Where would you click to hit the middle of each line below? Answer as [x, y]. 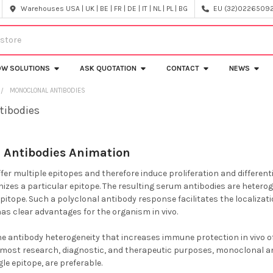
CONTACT [183, 68]
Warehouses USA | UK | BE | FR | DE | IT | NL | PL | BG [105, 9]
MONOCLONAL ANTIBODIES [48, 90]
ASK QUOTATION [108, 68]
